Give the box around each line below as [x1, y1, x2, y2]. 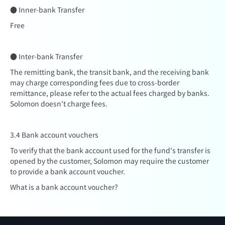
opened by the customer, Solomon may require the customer [10, 156, 209, 166]
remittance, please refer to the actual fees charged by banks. [10, 88, 209, 98]
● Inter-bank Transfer [10, 51, 82, 61]
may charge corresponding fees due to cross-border [10, 77, 179, 87]
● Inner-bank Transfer [10, 5, 84, 15]
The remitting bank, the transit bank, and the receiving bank [10, 67, 209, 77]
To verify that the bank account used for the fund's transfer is [10, 145, 210, 155]
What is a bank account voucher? [10, 182, 118, 192]
